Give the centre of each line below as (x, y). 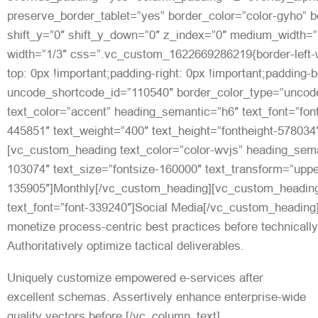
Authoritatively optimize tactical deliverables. (126, 246)
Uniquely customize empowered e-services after (135, 278)
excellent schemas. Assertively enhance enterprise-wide (157, 297)
